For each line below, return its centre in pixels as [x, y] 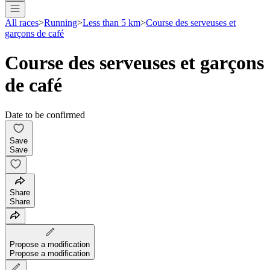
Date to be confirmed [45, 115]
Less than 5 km [111, 22]
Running [61, 22]
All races [22, 22]
